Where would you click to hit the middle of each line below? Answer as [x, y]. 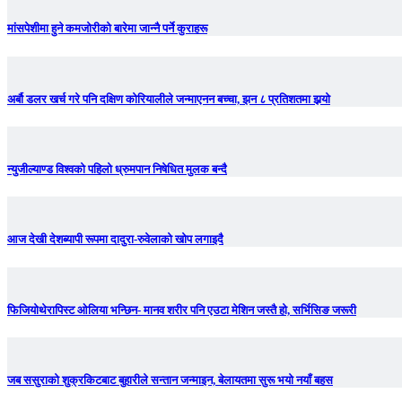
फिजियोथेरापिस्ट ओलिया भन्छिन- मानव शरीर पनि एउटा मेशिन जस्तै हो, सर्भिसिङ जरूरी [182, 310]
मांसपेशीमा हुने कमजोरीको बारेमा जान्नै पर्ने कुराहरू [107, 29]
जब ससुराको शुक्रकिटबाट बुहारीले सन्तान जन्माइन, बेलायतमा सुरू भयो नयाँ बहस [170, 380]
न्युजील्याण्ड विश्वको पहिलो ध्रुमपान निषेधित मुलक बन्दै [117, 170]
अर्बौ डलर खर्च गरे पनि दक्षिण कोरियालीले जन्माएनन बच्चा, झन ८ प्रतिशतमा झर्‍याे [169, 99]
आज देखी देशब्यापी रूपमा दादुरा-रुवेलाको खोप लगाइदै [115, 240]
